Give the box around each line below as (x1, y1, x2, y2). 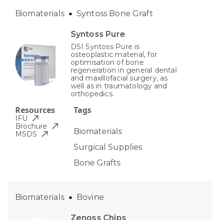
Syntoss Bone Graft (76, 9, 153, 19)
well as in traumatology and (70, 82, 167, 91)
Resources (15, 105, 55, 116)
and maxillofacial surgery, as (70, 74, 168, 83)
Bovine (76, 192, 104, 202)
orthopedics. (70, 89, 114, 99)
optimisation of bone (70, 58, 144, 67)
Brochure (15, 122, 47, 131)
